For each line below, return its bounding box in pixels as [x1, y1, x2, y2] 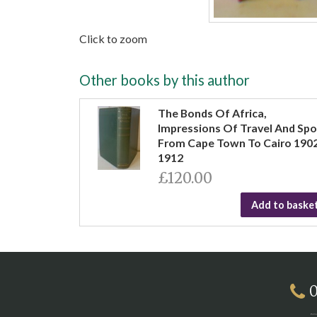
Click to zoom [79, 31, 147, 45]
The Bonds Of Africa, [158, 105, 267, 120]
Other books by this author [79, 71, 250, 88]
